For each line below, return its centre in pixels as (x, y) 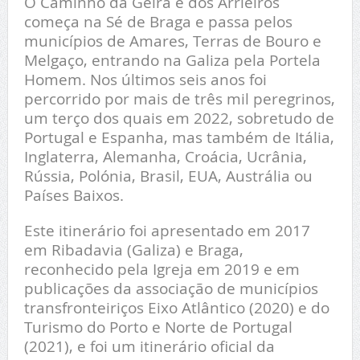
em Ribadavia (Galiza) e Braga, (133, 250)
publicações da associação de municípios (171, 288)
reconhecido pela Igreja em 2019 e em (162, 269)
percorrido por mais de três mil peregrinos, (179, 99)
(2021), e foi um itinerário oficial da (149, 346)
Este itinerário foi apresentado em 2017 (167, 231)
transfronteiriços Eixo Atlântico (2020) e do (176, 308)
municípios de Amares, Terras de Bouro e (172, 41)
